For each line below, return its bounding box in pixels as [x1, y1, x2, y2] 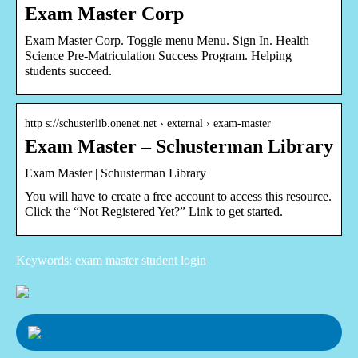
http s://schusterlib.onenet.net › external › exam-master [25, 117, 271, 129]
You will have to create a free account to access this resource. [25, 189, 332, 203]
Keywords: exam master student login [16, 253, 206, 267]
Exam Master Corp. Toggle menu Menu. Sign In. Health [25, 33, 309, 47]
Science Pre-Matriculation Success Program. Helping [25, 48, 292, 62]
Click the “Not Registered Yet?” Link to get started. [25, 204, 283, 218]
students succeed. [25, 63, 112, 78]
